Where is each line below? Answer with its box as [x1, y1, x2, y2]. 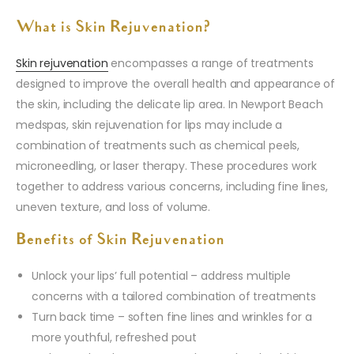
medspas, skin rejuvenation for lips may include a [16, 117, 283, 134]
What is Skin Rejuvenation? [16, 21, 210, 37]
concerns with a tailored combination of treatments [32, 288, 316, 305]
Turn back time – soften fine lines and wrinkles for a [32, 309, 312, 326]
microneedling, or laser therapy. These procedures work [16, 158, 317, 175]
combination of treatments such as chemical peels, [16, 137, 300, 154]
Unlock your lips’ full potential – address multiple [32, 268, 291, 284]
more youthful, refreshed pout [32, 330, 197, 346]
